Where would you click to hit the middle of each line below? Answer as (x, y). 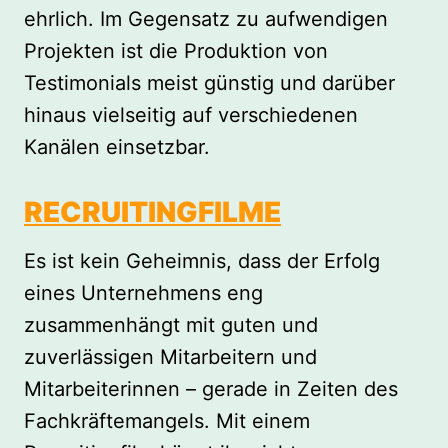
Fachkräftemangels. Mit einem (167, 421)
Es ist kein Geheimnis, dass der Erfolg (202, 261)
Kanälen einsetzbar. (117, 147)
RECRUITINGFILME (152, 212)
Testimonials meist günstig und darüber (209, 83)
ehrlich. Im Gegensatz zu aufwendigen (206, 19)
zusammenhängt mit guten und (171, 325)
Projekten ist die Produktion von (176, 51)
